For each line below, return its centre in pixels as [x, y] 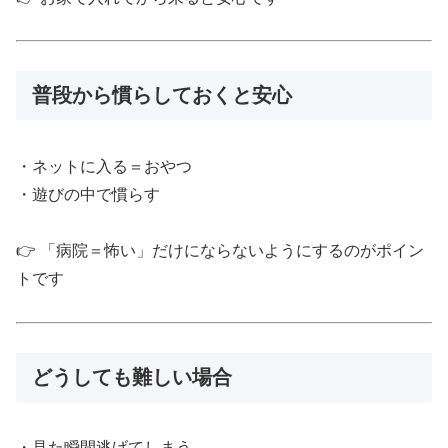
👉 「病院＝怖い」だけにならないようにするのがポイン [220, 251]
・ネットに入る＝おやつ [104, 166]
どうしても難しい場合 [132, 377]
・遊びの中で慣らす [88, 194]
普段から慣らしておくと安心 [162, 95]
